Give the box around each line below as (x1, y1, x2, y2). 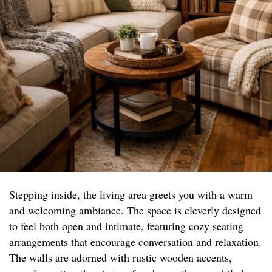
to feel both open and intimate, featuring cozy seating (9, 219, 243, 234)
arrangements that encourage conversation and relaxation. (9, 234, 262, 250)
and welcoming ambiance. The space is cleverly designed (9, 203, 261, 218)
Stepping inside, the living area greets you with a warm (9, 187, 253, 202)
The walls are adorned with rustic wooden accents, (9, 250, 232, 265)
